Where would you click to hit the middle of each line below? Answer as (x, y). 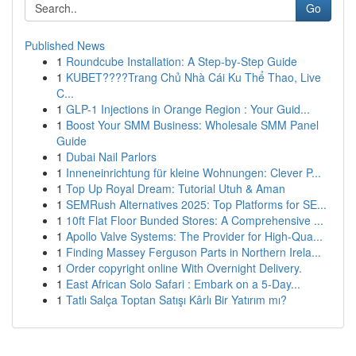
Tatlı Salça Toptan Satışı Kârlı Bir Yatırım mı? (176, 300)
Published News (65, 45)
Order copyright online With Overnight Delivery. (184, 268)
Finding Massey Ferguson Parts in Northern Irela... (193, 252)
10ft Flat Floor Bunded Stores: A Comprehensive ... (195, 220)
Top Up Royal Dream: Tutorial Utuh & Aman (176, 188)
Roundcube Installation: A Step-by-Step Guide (182, 61)
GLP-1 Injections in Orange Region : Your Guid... (188, 109)
